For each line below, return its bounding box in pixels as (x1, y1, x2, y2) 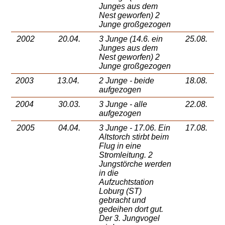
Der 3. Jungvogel (99, 214, 160, 223)
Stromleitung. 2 (99, 151, 153, 160)
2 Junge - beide (99, 76, 155, 85)
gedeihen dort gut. (99, 205, 164, 214)
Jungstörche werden (99, 160, 172, 169)
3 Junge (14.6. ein (99, 35, 163, 44)
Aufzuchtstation (99, 178, 154, 187)
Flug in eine (99, 142, 142, 151)
